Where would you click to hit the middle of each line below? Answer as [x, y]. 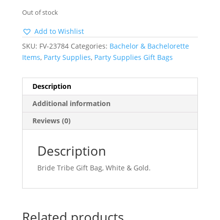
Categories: [90, 46]
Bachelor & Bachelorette [149, 46]
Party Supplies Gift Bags [133, 57]
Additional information [71, 104]
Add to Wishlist [59, 31]
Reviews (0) [51, 121]
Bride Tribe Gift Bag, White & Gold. [94, 168]
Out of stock [40, 13]
